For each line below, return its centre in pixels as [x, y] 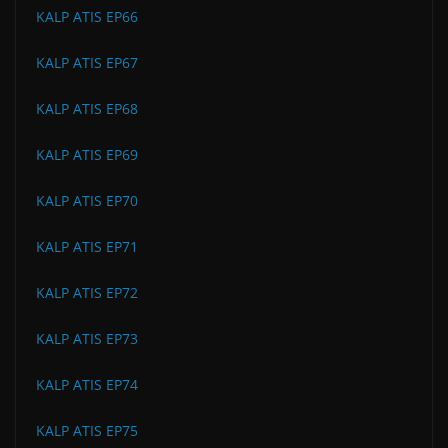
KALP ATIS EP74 [87, 384]
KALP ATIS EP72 [87, 292]
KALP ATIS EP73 [87, 338]
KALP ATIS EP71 [87, 246]
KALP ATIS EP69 [87, 154]
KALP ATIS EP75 [87, 430]
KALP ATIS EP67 [87, 62]
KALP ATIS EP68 [87, 108]
